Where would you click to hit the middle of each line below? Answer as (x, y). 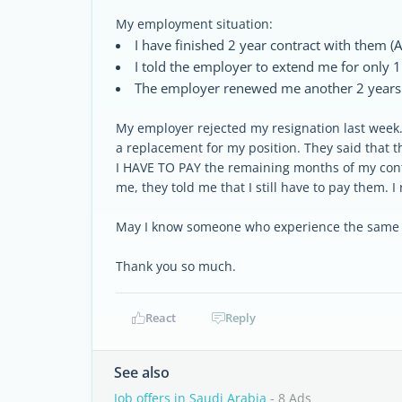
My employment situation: (194, 24)
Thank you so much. (176, 266)
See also (142, 372)
